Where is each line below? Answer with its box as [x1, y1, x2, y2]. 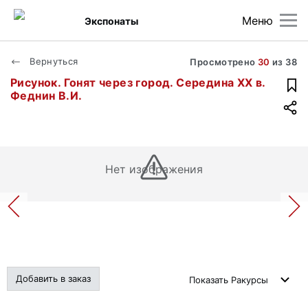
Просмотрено [190, 56, 258, 67]
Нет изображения [104, 162, 203, 176]
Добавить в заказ [16, 273, 91, 284]
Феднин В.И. [10, 89, 82, 102]
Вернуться [27, 56, 78, 67]
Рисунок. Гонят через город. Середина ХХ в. [10, 76, 265, 89]
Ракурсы [231, 274, 268, 285]
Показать [189, 274, 231, 285]
